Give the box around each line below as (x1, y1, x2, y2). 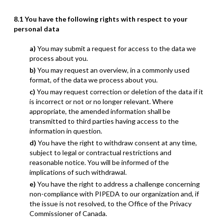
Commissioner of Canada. (29, 209, 107, 218)
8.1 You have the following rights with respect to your (14, 15, 188, 23)
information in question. (29, 127, 102, 135)
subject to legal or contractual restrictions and (29, 148, 171, 157)
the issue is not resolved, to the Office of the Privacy (29, 199, 192, 208)
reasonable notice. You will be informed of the (29, 158, 169, 166)
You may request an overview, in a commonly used (37, 66, 190, 74)
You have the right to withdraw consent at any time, (38, 138, 197, 147)
